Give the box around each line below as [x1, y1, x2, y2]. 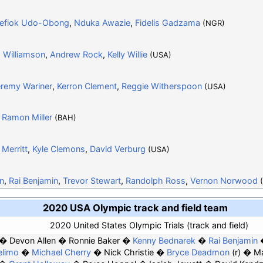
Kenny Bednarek [132, 235, 195, 246]
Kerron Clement [56, 80, 117, 91]
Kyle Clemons [32, 143, 85, 154]
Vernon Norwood [190, 175, 258, 186]
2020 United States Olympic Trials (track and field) [49, 220, 248, 231]
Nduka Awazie [73, 17, 130, 28]
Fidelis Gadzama [134, 17, 200, 28]
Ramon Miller [1, 112, 52, 122]
